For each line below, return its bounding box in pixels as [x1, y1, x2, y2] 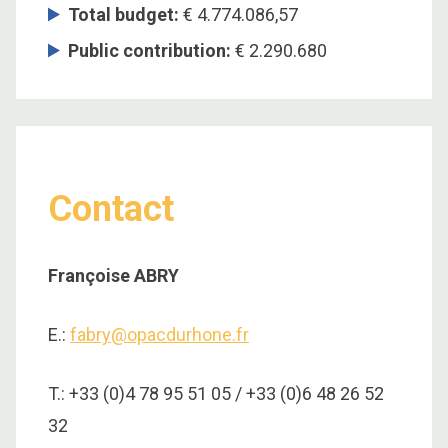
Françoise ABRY [48, 265, 179, 287]
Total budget [68, 3, 174, 25]
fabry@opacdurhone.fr [70, 324, 249, 346]
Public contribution [68, 39, 226, 61]
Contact [48, 188, 174, 231]
